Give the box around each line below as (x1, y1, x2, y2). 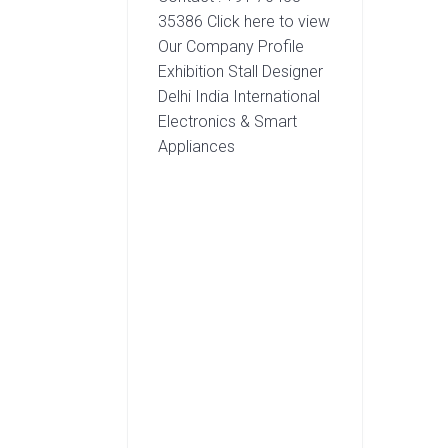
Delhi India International (158, 87, 321, 107)
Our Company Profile (158, 37, 305, 57)
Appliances (158, 137, 236, 157)
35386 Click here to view (158, 12, 331, 32)
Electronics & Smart (158, 112, 298, 132)
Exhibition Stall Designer (158, 62, 324, 82)
